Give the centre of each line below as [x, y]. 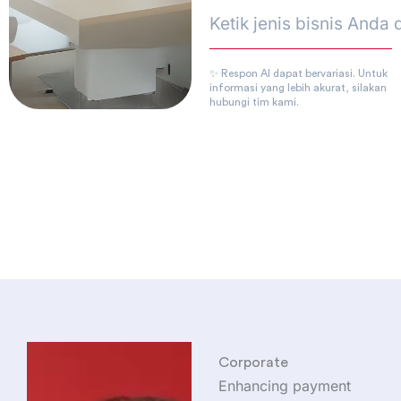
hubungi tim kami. [254, 102]
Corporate [253, 363]
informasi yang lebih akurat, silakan [298, 88]
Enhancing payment [285, 386]
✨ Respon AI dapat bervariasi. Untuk [299, 74]
